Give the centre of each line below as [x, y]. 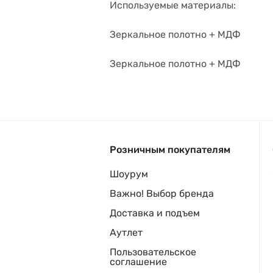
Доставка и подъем [155, 213]
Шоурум [129, 174]
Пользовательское [153, 252]
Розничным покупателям [170, 150]
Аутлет [126, 232]
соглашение [138, 262]
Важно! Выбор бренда [162, 193]
